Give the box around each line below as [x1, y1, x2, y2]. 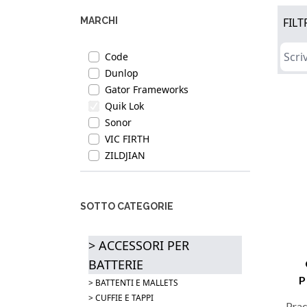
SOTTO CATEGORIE [80, 201, 173, 212]
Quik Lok [105, 99, 144, 112]
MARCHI [80, 15, 118, 26]
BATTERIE [88, 256, 143, 273]
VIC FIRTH [105, 132, 149, 145]
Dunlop [105, 66, 138, 79]
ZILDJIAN [105, 149, 145, 162]
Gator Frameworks [105, 83, 188, 96]
